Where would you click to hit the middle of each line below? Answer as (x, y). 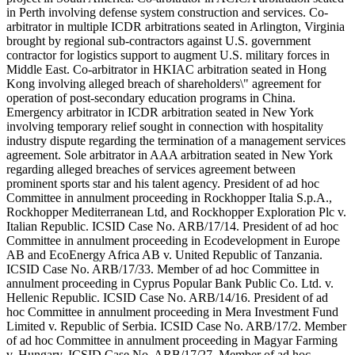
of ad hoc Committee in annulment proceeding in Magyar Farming (172, 341)
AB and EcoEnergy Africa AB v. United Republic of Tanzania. (164, 255)
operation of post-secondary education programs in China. (151, 98)
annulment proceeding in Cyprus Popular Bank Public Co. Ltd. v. (170, 284)
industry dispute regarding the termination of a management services (176, 141)
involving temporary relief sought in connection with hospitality (165, 127)
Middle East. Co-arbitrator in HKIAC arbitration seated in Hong (166, 70)
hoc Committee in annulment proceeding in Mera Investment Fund (172, 312)
